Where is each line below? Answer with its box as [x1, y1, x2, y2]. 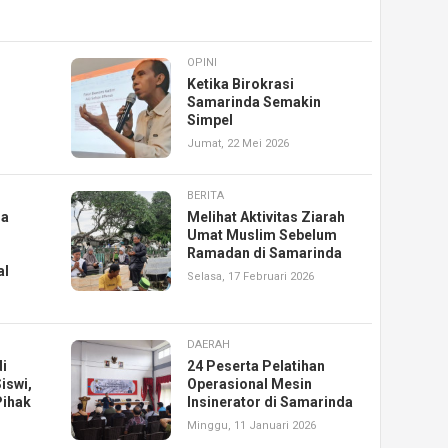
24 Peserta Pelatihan [187, 358, 326, 375]
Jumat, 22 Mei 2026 [187, 137, 290, 151]
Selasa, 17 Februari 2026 [187, 270, 315, 284]
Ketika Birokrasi [187, 76, 295, 93]
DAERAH [187, 338, 231, 352]
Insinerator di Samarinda [187, 394, 354, 411]
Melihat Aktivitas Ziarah [187, 209, 346, 226]
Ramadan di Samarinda [187, 245, 343, 262]
